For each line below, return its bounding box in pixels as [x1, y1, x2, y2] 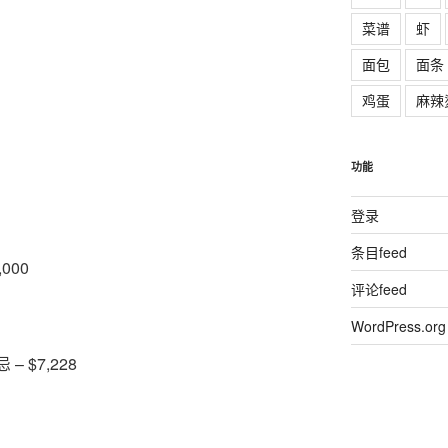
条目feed [350, 242, 407, 262]
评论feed [350, 279, 407, 299]
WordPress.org [350, 316, 446, 336]
